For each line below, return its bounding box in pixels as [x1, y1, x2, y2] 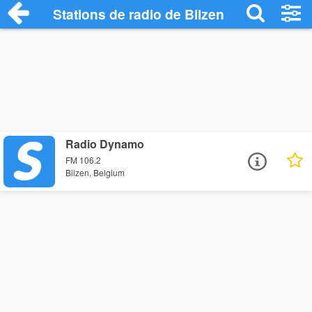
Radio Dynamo [65, 136, 145, 152]
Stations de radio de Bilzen [53, 4, 225, 24]
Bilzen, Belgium [65, 166, 125, 179]
